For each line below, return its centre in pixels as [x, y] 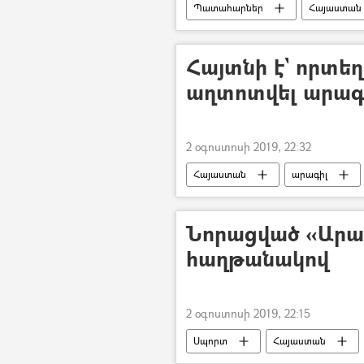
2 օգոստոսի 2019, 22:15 [248, 313]
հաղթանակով [258, 258]
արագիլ [310, 174]
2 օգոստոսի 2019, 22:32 [249, 146]
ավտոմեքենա [225, 32]
